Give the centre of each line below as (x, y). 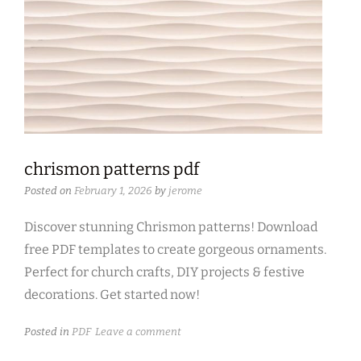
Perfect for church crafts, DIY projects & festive (164, 272)
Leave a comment (138, 332)
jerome (185, 191)
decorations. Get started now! (112, 295)
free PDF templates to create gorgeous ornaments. (175, 250)
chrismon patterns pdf (112, 170)
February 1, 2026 (113, 191)
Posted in (48, 332)
